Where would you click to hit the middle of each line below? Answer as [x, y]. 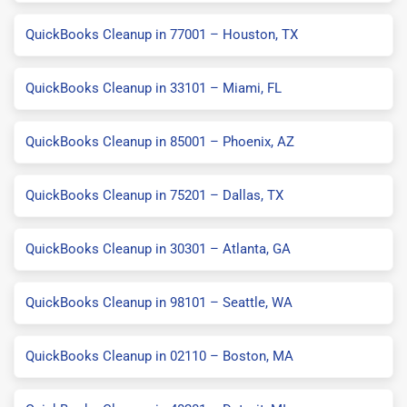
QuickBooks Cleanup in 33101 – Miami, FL [154, 88]
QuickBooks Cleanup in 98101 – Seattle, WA [159, 302]
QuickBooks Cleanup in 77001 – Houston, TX [162, 34]
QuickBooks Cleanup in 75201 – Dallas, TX [154, 195]
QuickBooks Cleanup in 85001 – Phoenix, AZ [160, 141]
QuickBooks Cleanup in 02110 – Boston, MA [159, 356]
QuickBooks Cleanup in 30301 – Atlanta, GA [158, 248]
